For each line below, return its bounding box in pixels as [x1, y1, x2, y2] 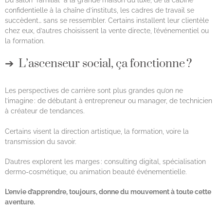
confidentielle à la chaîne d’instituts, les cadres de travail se [5, 6, 194, 14]
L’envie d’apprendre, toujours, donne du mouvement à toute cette [5, 187, 211, 196]
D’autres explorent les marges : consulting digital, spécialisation [5, 157, 206, 165]
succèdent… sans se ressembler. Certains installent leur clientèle [5, 16, 209, 24]
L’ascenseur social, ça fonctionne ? [18, 56, 192, 71]
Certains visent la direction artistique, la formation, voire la [5, 127, 189, 135]
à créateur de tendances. [5, 107, 87, 115]
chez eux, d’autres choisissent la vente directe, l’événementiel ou [5, 26, 209, 35]
